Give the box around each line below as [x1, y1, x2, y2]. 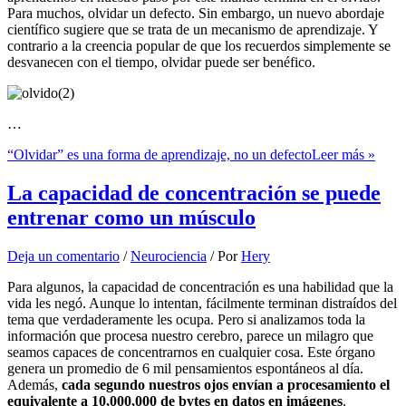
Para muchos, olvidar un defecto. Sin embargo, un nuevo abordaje [7, 5, 384, 21]
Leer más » [312, 146, 375, 162]
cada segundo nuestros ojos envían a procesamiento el [62, 376, 390, 392]
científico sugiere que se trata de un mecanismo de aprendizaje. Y [7, 21, 378, 37]
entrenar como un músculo [7, 205, 256, 229]
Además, [7, 376, 62, 392]
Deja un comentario [7, 247, 120, 264]
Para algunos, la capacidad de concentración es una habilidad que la [7, 278, 393, 295]
